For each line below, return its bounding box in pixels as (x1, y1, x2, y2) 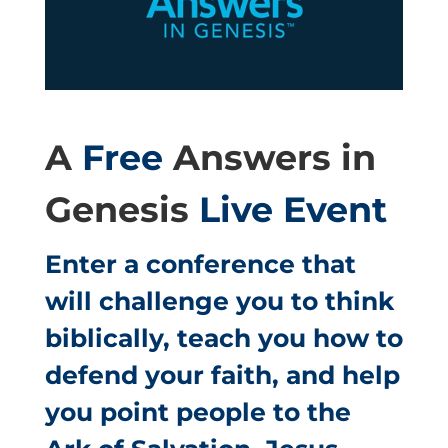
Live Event (198, 188, 387, 232)
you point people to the (44, 397, 351, 428)
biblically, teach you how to (44, 323, 403, 354)
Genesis (44, 188, 199, 232)
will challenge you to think (44, 286, 394, 317)
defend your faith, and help (44, 360, 400, 391)
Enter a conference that (44, 249, 356, 280)
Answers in (172, 136, 376, 180)
